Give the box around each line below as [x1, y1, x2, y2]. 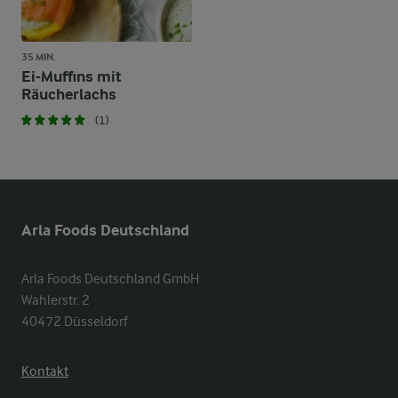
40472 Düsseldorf [21, 314, 128, 330]
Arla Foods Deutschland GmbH [21, 271, 199, 287]
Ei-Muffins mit [21, 68, 122, 86]
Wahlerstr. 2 [21, 292, 90, 308]
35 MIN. [21, 51, 56, 63]
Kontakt [21, 363, 68, 379]
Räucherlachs [21, 85, 116, 104]
